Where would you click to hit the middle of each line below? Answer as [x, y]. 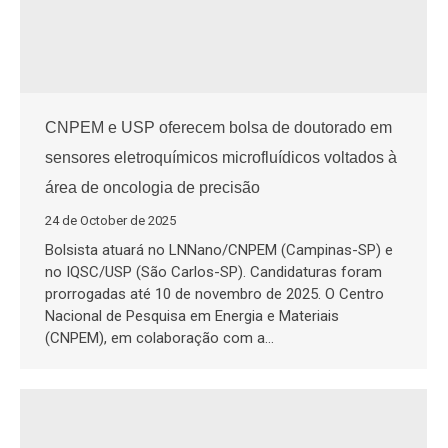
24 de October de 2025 [110, 220]
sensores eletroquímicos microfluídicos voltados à [221, 157]
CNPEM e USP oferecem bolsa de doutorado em [218, 127]
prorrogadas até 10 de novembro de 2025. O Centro [214, 293]
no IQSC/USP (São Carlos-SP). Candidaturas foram [213, 271]
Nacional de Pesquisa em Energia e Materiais [192, 315]
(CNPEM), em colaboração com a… [159, 337]
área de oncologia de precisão [152, 187]
